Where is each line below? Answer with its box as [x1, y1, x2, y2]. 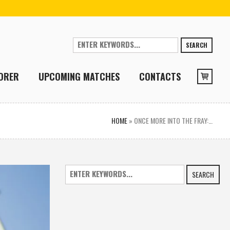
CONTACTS [139, 69, 181, 83]
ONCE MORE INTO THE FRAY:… [134, 115, 213, 126]
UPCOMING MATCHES [39, 69, 120, 83]
